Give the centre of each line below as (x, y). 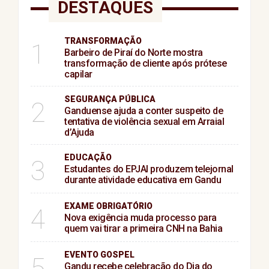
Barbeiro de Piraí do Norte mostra (134, 53)
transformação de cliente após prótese (146, 64)
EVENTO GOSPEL (99, 255)
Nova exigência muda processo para (141, 218)
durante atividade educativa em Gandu (143, 180)
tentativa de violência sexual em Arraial (144, 122)
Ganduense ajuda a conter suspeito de (144, 111)
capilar (78, 74)
